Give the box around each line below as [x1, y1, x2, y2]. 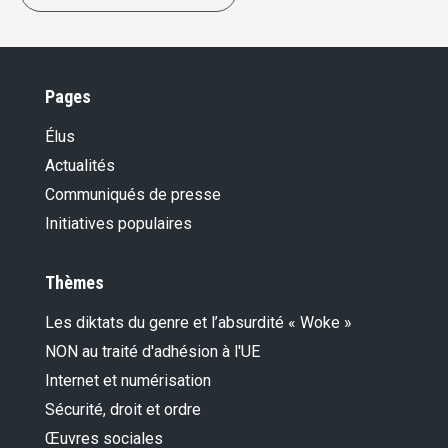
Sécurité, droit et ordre [45, 400, 201, 420]
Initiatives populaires [45, 214, 192, 234]
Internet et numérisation [45, 371, 211, 391]
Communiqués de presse [45, 185, 221, 205]
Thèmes [45, 272, 104, 294]
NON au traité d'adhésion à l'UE [45, 342, 260, 362]
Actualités [45, 156, 115, 176]
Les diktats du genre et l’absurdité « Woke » [45, 313, 352, 333]
